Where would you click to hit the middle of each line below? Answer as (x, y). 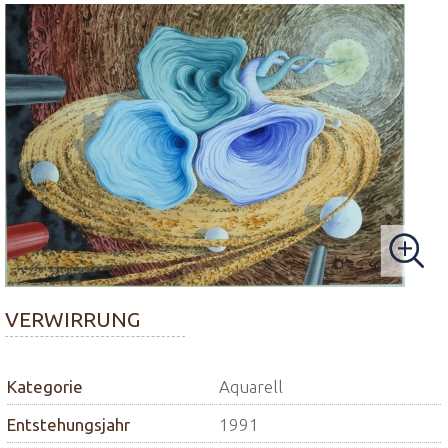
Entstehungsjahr (68, 424)
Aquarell (251, 386)
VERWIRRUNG (72, 319)
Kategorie (45, 386)
